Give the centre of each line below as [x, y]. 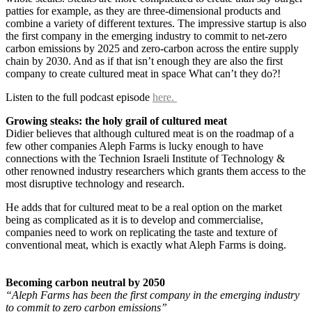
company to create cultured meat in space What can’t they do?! [143, 73]
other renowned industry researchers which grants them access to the [156, 171]
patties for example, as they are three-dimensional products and [143, 10]
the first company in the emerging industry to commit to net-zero [146, 36]
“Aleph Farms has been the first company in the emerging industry [153, 295]
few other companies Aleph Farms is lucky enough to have [134, 146]
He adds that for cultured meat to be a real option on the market [144, 207]
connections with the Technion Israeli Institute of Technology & [145, 158]
